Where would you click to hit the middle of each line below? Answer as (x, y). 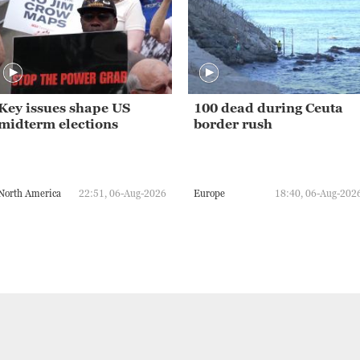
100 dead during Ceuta (268, 108)
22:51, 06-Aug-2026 (123, 193)
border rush (233, 124)
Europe (209, 193)
